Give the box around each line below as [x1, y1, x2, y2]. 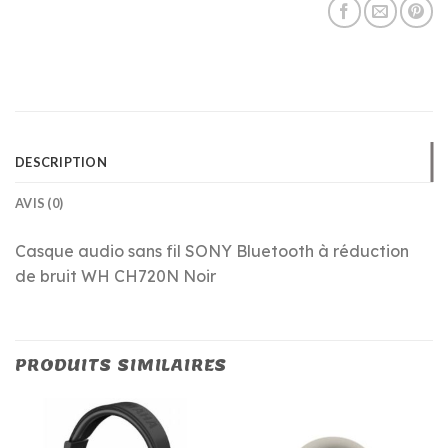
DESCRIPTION [15, 154, 107, 171]
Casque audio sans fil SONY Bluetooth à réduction [15, 241, 409, 262]
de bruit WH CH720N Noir [15, 266, 216, 287]
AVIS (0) [15, 195, 64, 212]
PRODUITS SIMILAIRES [15, 355, 228, 377]
